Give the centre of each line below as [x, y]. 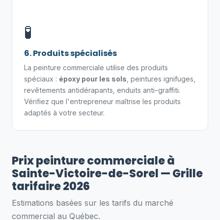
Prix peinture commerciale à [93, 161]
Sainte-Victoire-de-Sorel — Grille [107, 173]
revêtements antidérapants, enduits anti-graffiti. [102, 90]
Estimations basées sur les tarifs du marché [93, 203]
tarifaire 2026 [51, 186]
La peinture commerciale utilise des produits [96, 68]
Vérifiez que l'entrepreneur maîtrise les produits [102, 101]
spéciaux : [41, 79]
